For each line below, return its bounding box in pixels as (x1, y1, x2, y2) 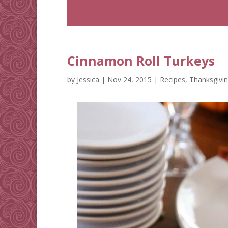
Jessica (77, 75, 99, 85)
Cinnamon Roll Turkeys (67, 52, 215, 70)
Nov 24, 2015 (107, 75, 152, 85)
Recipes (160, 75, 185, 85)
